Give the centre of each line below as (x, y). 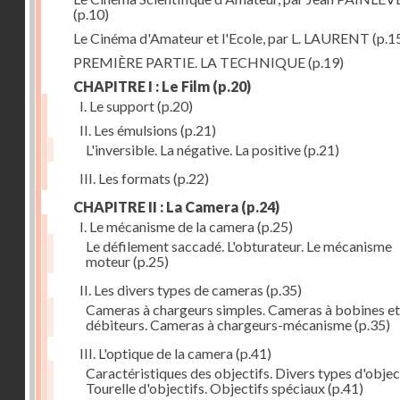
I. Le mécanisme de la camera (167, 226)
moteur (108, 261)
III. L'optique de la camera (156, 353)
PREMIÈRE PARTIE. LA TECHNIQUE (189, 62)
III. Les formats (125, 178)
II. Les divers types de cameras (171, 290)
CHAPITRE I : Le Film (142, 86)
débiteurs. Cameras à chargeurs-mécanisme (219, 325)
